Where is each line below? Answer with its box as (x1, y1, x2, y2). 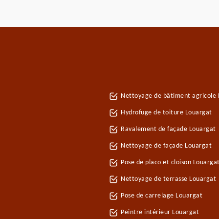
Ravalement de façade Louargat (121, 126, 216, 133)
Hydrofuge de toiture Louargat (121, 109, 212, 116)
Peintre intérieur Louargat (121, 209, 199, 216)
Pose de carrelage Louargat (121, 192, 202, 199)
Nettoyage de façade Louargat (121, 142, 212, 150)
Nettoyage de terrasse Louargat (121, 175, 216, 183)
